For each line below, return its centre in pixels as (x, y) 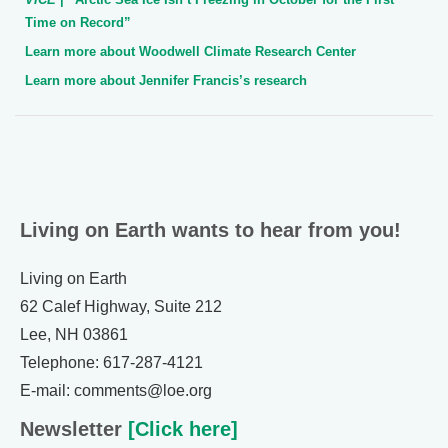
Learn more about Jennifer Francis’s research (166, 80)
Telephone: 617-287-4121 (111, 362)
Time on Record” (78, 22)
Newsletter (71, 428)
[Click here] (180, 428)
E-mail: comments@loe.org (116, 390)
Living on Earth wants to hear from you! (210, 229)
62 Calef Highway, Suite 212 (121, 306)
